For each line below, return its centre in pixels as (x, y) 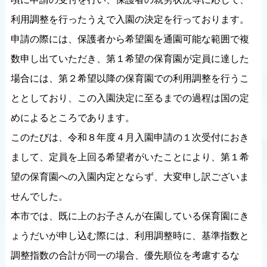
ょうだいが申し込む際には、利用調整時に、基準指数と (130, 236)
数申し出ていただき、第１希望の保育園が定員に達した (130, 59)
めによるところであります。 (72, 118)
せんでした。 (39, 196)
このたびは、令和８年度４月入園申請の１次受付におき (130, 137)
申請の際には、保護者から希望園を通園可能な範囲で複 (130, 39)
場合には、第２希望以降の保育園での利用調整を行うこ (130, 78)
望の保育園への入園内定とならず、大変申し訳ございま (130, 177)
